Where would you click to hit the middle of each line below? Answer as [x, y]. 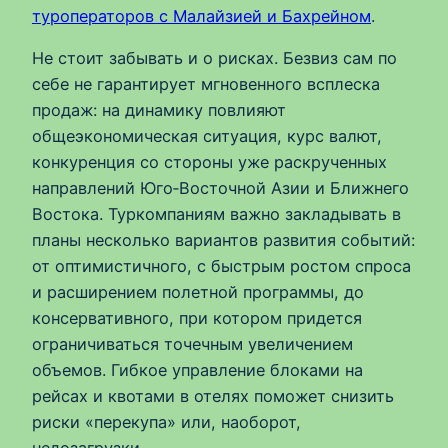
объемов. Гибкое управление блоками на [197, 370]
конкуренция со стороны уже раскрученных [209, 162]
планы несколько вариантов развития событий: [223, 240]
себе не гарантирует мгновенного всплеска [206, 84]
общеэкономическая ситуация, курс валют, [207, 136]
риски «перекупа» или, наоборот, [166, 422]
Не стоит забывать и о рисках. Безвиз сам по [214, 58]
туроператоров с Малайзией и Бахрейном [201, 16]
